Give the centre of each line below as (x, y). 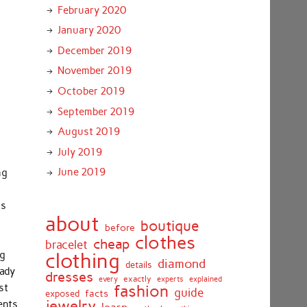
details (138, 265)
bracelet (66, 244)
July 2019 (79, 152)
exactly (137, 278)
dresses (69, 277)
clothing (82, 261)
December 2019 (94, 50)
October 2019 (91, 91)
